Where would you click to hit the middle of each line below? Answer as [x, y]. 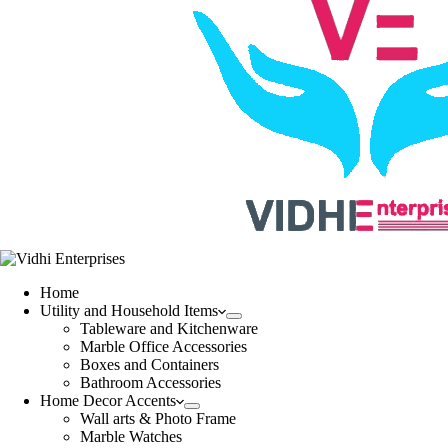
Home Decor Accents [108, 400]
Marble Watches [131, 436]
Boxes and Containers [149, 364]
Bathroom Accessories [150, 382]
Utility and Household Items [129, 310]
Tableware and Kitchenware [169, 328]
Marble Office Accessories [163, 346]
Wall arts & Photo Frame [158, 418]
